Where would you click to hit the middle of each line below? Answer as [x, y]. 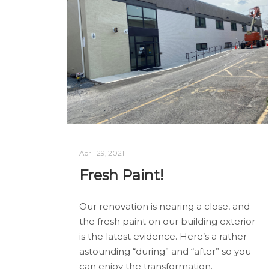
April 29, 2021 [102, 153]
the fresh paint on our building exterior [167, 222]
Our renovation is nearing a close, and [165, 207]
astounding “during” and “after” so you [165, 252]
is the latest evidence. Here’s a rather [163, 237]
